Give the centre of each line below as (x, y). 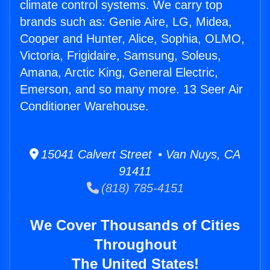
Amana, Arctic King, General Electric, (119, 73)
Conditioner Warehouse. (84, 106)
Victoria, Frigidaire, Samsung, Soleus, (121, 56)
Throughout (135, 245)
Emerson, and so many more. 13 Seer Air (131, 89)
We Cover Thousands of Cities (135, 225)
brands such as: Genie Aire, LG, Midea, (126, 22)
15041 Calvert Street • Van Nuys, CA (140, 155)
